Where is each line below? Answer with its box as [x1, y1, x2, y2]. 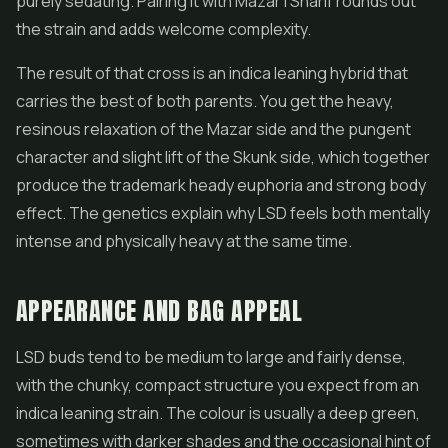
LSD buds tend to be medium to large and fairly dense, [16, 346, 406, 368]
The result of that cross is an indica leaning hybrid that [16, 62, 408, 84]
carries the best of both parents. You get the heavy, [16, 90, 394, 112]
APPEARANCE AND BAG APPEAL [16, 293, 302, 329]
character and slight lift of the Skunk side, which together [16, 146, 430, 168]
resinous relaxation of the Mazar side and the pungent [16, 118, 411, 140]
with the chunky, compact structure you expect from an [16, 374, 419, 396]
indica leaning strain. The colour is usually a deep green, [16, 402, 420, 424]
